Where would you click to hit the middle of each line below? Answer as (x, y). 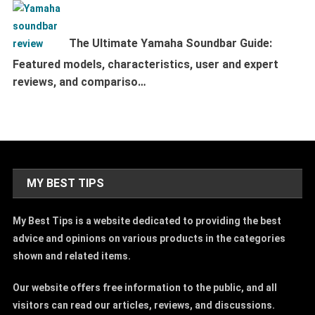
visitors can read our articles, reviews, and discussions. (144, 305)
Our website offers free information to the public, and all (145, 287)
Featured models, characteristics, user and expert (145, 64)
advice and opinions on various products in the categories (149, 238)
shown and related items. (72, 256)
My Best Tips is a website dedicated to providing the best (147, 220)
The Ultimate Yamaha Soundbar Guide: (170, 43)
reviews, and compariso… (79, 82)
